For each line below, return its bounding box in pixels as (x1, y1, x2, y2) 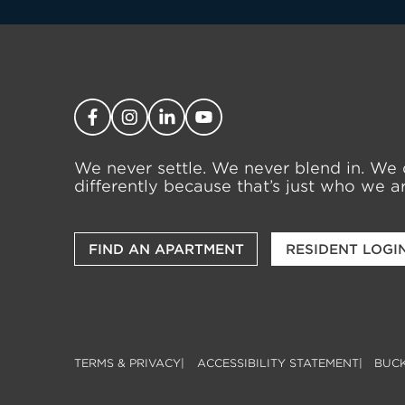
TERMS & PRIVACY (74, 355, 182, 370)
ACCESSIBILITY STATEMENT (196, 355, 359, 370)
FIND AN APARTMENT (88, 240, 244, 258)
